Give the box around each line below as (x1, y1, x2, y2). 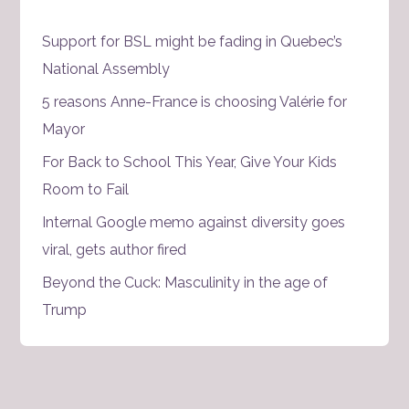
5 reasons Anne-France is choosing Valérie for (41, 93, 347, 110)
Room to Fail (41, 181, 129, 198)
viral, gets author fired (41, 241, 186, 258)
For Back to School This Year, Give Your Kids (41, 153, 337, 171)
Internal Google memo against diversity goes (41, 214, 345, 231)
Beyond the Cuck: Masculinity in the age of (41, 274, 328, 291)
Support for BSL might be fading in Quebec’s (41, 33, 342, 50)
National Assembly (41, 60, 170, 78)
